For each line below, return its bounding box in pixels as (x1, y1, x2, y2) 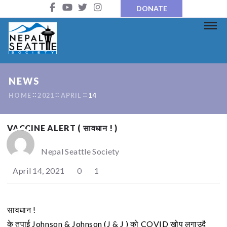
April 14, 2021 (11, 166, 65, 176)
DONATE (136, 4, 167, 13)
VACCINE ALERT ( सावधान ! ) (7, 123, 118, 133)
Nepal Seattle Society (41, 146, 120, 157)
